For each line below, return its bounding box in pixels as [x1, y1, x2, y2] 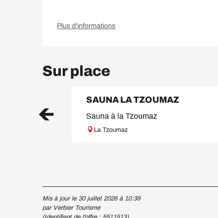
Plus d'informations [57, 22, 115, 30]
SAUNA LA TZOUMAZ [86, 95, 179, 105]
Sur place [42, 63, 110, 79]
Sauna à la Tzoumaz [86, 112, 157, 121]
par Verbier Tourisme [42, 204, 100, 212]
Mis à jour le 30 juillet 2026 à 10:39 [42, 195, 140, 202]
